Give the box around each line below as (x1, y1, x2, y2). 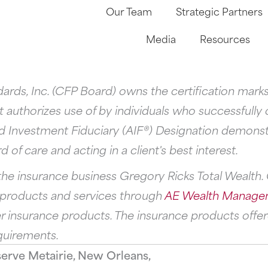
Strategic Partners (175, 2, 263, 19)
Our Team (105, 2, 152, 19)
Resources (199, 30, 250, 46)
